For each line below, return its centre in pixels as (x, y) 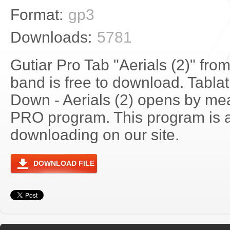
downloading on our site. (95, 135)
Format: (37, 15)
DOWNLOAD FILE (64, 163)
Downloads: (51, 37)
